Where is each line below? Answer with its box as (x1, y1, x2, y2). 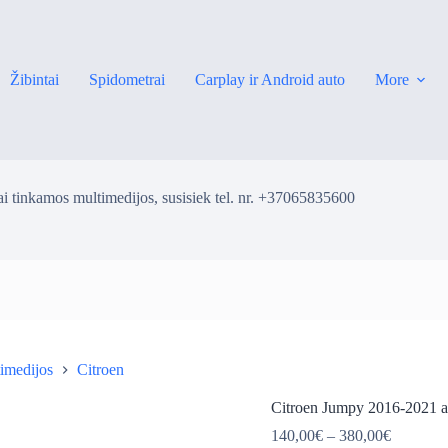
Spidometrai (88, 71, 165, 88)
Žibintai (9, 71, 59, 88)
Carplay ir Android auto (194, 71, 345, 88)
